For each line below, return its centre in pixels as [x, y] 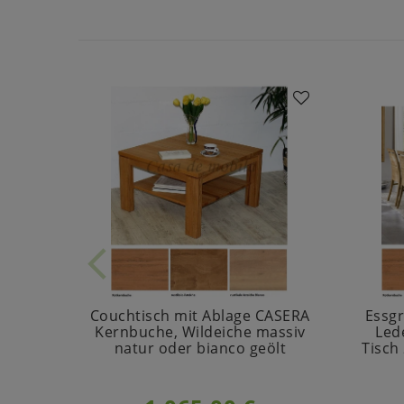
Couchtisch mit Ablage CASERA [200, 316]
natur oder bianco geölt [200, 349]
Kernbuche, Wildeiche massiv [200, 332]
